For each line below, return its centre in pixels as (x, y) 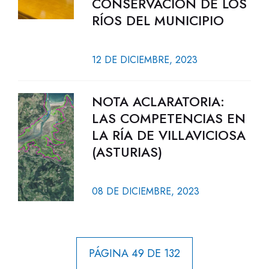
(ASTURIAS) (127, 152)
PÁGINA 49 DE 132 (134, 253)
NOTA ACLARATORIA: (158, 101)
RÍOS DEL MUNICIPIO (158, 20)
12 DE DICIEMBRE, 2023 (144, 60)
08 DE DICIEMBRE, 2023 (145, 191)
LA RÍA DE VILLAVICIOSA (168, 135)
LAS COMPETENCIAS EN (168, 118)
